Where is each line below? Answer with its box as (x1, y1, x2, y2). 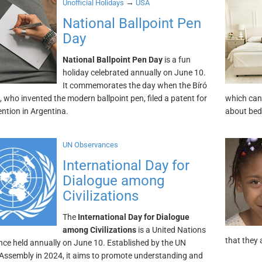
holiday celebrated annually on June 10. (62, 68, 206, 77)
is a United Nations (136, 225, 206, 235)
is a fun (162, 55, 191, 64)
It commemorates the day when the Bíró (62, 81, 207, 90)
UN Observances (62, 140, 118, 149)
